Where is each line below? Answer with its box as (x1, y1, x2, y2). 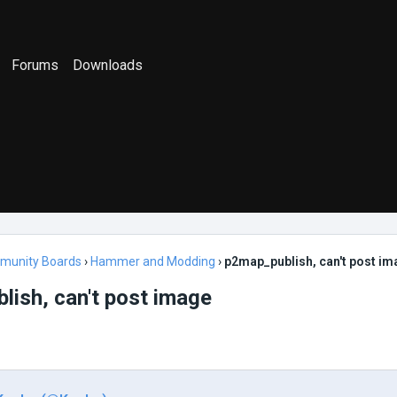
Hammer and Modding (90, 254, 215, 269)
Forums (12, 56, 59, 74)
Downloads (73, 56, 144, 74)
